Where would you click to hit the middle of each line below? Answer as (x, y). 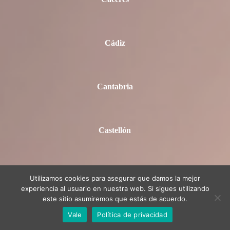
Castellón (115, 130)
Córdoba (115, 218)
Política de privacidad (132, 214)
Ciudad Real (115, 174)
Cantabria (115, 87)
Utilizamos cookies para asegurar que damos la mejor (115, 178)
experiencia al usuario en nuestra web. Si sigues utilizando (115, 188)
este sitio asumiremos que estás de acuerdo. (115, 199)
